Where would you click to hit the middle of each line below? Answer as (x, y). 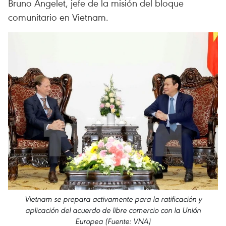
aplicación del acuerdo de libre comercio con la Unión (113, 210)
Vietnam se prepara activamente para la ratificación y (113, 199)
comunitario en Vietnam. (58, 17)
